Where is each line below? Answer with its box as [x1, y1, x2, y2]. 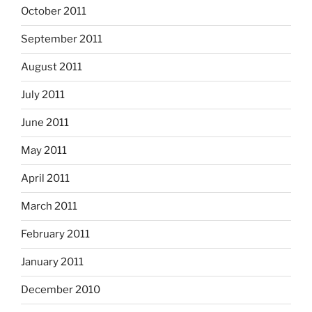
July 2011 [21, 88, 65, 102]
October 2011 [21, 5, 86, 18]
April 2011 [21, 172, 70, 185]
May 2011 [21, 144, 67, 157]
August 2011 [21, 61, 82, 74]
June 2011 [21, 116, 69, 130]
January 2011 [21, 256, 84, 269]
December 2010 [21, 283, 100, 297]
